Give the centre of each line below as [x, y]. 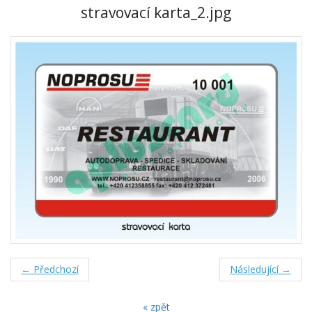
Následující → [260, 270]
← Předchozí [50, 270]
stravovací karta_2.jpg [156, 13]
